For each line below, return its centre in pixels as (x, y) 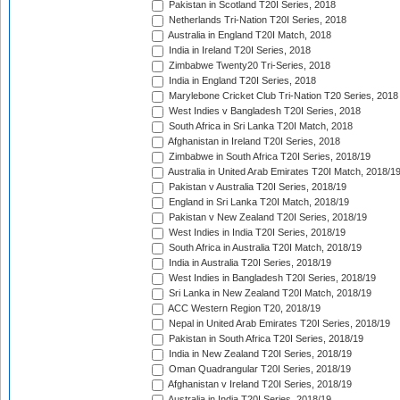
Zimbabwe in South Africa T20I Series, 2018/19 (268, 157)
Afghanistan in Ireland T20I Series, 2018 (253, 142)
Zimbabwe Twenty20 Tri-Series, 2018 (248, 66)
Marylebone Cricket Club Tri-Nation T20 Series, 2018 (282, 96)
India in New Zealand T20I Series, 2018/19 (259, 354)
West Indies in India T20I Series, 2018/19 (256, 233)
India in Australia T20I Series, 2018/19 (249, 263)
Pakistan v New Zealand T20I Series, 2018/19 (267, 217)
